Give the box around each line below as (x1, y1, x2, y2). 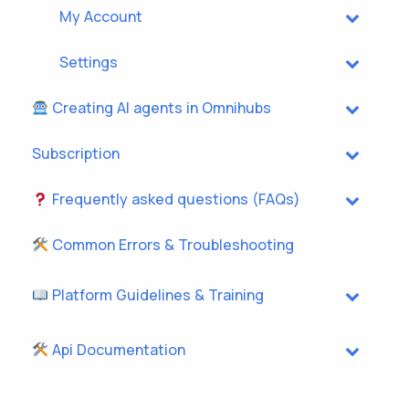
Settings (59, 52, 118, 72)
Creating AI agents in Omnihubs (48, 98, 272, 118)
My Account (59, 6, 142, 26)
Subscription (32, 143, 120, 163)
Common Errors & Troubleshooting (48, 235, 295, 255)
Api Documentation (48, 340, 186, 360)
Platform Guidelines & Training (48, 285, 265, 305)
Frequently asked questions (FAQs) (48, 189, 301, 209)
